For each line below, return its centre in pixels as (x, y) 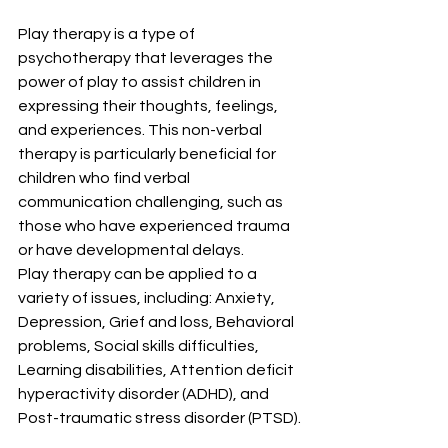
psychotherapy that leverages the (147, 58)
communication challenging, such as (152, 202)
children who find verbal (105, 178)
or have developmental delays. (131, 250)
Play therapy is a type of (108, 34)
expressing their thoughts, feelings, (149, 106)
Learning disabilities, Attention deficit (157, 370)
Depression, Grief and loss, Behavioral (157, 322)
